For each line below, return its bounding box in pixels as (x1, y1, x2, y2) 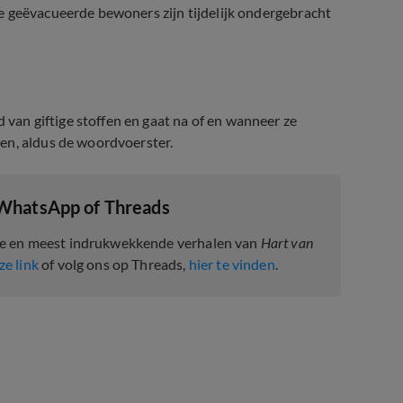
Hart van (260, 234, 313, 251)
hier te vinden (188, 255, 275, 273)
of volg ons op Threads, (38, 255, 189, 273)
